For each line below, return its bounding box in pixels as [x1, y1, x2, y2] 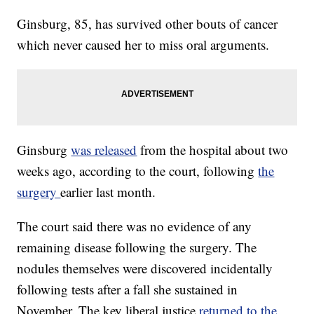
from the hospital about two [140, 141, 289, 159]
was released [71, 141, 137, 159]
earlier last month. [60, 183, 156, 201]
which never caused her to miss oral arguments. [17, 36, 270, 54]
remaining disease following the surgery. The [17, 238, 257, 257]
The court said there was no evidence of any [17, 217, 252, 235]
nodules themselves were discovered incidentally [17, 259, 273, 278]
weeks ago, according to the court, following [17, 162, 259, 180]
